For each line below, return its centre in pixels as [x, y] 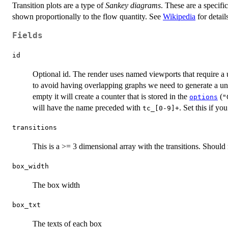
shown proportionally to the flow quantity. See [88, 17]
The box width [56, 185]
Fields [27, 36]
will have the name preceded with [88, 108]
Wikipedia [179, 17]
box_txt [26, 205]
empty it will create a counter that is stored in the [111, 97]
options [204, 97]
